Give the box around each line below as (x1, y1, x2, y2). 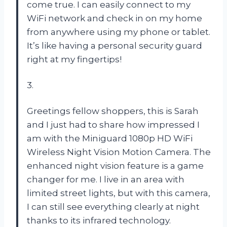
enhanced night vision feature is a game (27, 160, 204, 171)
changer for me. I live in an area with (27, 174, 184, 184)
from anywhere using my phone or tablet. (27, 26, 210, 37)
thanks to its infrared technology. (27, 215, 171, 225)
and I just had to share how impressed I (27, 119, 200, 130)
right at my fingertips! (27, 54, 122, 64)
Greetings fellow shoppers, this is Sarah (27, 105, 199, 116)
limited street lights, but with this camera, (27, 187, 210, 198)
